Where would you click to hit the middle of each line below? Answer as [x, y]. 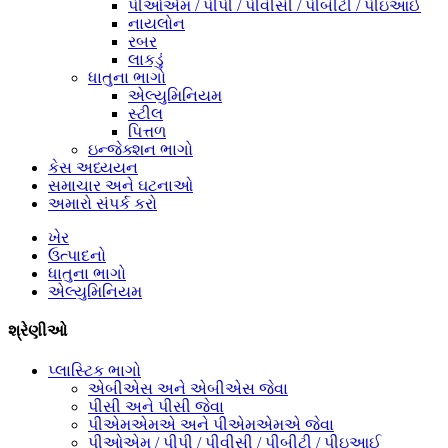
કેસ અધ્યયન [93, 167]
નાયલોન [156, 23]
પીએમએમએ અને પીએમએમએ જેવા [211, 424]
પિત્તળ [147, 131]
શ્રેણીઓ [37, 331]
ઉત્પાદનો [77, 255]
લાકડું [146, 59]
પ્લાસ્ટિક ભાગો [94, 370]
